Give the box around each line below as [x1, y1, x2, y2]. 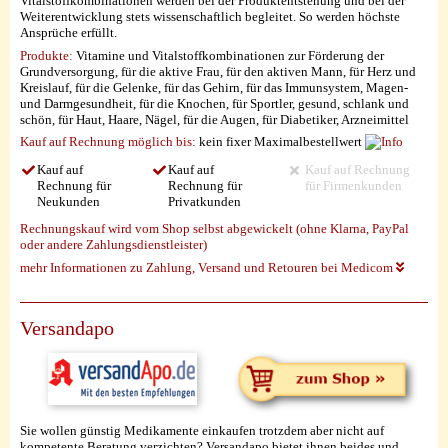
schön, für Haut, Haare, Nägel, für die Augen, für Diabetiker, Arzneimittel [20, 111, 409, 127]
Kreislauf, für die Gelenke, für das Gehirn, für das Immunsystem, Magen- [20, 79, 408, 95]
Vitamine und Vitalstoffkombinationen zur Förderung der [73, 47, 384, 63]
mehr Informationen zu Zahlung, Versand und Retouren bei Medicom [20, 259, 396, 275]
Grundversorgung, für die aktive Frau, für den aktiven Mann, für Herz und [20, 63, 416, 79]
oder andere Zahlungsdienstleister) [20, 237, 207, 253]
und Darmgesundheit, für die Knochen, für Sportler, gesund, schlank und [20, 95, 409, 111]
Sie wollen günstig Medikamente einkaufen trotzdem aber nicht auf [20, 423, 384, 439]
